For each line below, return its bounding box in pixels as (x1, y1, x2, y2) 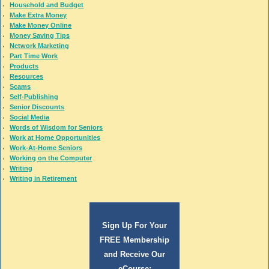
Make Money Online (10, 21, 72, 29)
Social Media (10, 113, 50, 121)
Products (10, 62, 39, 70)
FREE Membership (100, 235, 169, 244)
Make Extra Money (10, 11, 67, 19)
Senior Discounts (10, 103, 65, 110)
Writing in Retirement (10, 174, 77, 182)
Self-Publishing (10, 92, 59, 100)
